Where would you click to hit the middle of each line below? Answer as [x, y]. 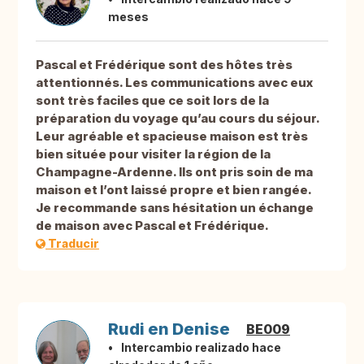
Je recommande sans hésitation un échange [175, 208]
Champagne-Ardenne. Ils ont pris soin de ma [174, 172]
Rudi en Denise [169, 329]
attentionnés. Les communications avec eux [174, 83]
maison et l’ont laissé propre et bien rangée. [173, 190]
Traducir [72, 244]
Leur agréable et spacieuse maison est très [172, 136]
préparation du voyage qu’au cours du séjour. [178, 119]
